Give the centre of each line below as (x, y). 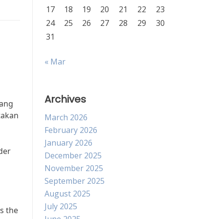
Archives (65, 99)
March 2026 (66, 117)
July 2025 (61, 206)
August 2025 (67, 194)
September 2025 (75, 181)
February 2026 (71, 130)
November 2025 (74, 168)
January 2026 (68, 143)
